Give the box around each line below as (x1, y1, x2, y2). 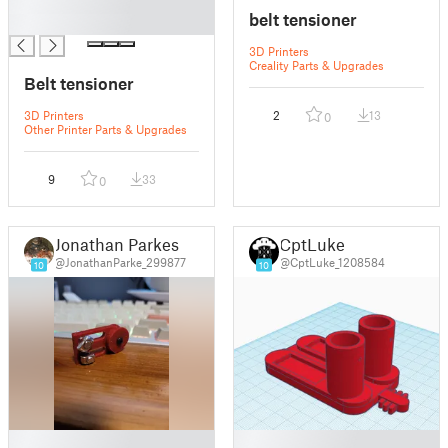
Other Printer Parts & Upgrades (24, 122, 187, 137)
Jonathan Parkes (54, 234, 179, 255)
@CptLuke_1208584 (279, 255, 386, 270)
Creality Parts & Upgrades (249, 58, 385, 73)
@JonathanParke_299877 (54, 255, 186, 270)
